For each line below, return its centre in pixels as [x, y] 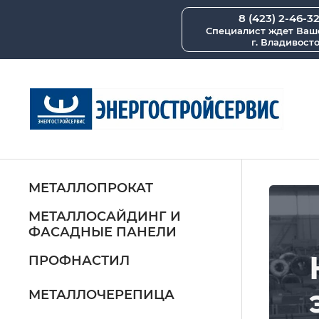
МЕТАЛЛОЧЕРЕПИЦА [102, 295]
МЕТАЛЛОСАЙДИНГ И [105, 216]
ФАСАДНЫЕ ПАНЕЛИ [103, 232]
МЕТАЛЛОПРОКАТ [91, 188]
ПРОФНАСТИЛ [79, 261]
